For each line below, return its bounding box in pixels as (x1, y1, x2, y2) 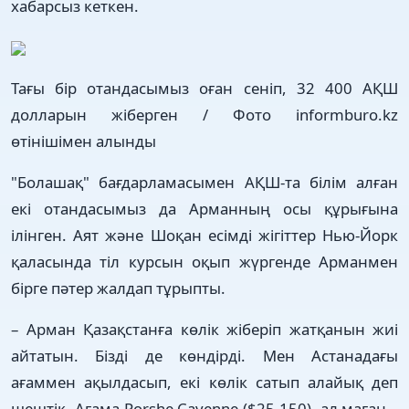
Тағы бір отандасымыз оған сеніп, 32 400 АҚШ (11, 77, 398, 99)
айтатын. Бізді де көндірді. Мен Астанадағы (11, 344, 398, 366)
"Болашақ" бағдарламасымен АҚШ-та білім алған (11, 171, 398, 193)
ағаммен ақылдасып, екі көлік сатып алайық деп (11, 371, 398, 393)
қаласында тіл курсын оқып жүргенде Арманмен (11, 250, 398, 272)
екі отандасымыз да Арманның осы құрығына (11, 197, 398, 219)
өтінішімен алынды (11, 130, 156, 152)
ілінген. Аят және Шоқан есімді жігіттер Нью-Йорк (11, 224, 398, 246)
